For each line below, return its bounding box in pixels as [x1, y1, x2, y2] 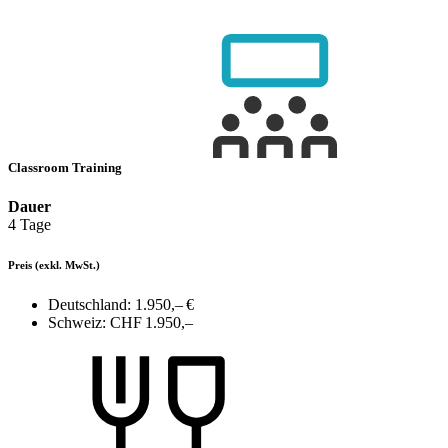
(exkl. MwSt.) [35, 259, 100, 272]
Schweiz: [48, 314, 106, 332]
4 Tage [8, 216, 51, 234]
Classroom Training [8, 160, 125, 176]
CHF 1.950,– [110, 314, 193, 332]
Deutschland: [48, 296, 131, 314]
